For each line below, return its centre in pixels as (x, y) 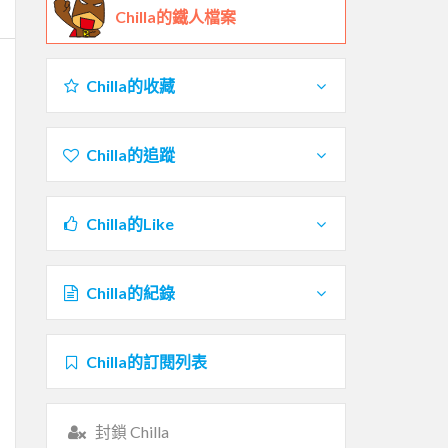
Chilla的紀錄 (130, 292)
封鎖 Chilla (131, 431)
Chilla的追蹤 (130, 154)
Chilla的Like (129, 223)
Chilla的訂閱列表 (146, 361)
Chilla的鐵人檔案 (175, 16)
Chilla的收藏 (130, 85)
